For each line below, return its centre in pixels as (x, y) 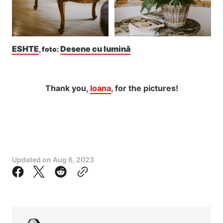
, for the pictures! (144, 88)
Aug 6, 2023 (73, 160)
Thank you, (67, 88)
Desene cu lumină (95, 49)
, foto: (50, 49)
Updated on (32, 160)
